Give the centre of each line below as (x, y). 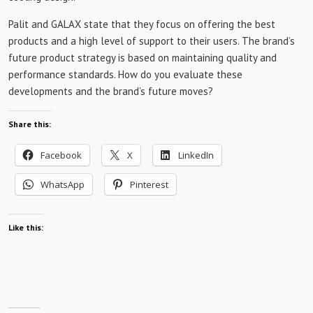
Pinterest (149, 184)
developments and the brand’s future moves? (111, 91)
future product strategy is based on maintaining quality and (143, 58)
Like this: (26, 227)
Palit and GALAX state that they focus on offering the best (142, 24)
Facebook (61, 155)
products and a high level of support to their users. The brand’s (152, 41)
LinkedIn (196, 155)
